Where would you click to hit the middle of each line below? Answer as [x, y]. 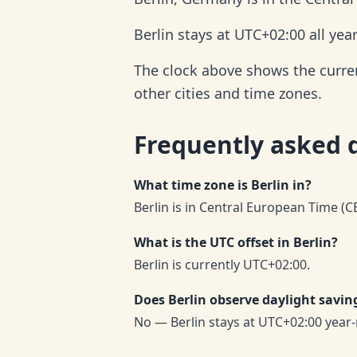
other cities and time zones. [228, 93]
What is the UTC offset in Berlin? [236, 242]
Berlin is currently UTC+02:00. [222, 265]
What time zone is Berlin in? [223, 185]
